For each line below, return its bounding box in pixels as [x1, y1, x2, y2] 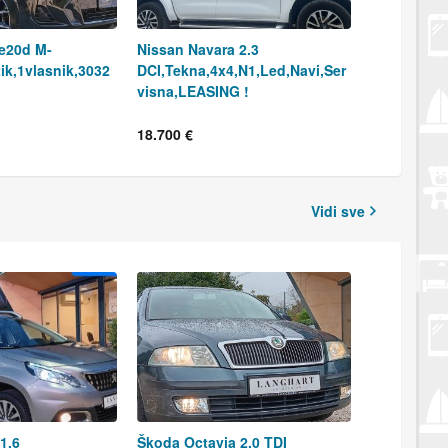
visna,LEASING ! [137, 80, 249, 101]
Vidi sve [311, 200, 365, 221]
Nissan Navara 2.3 [137, 38, 259, 59]
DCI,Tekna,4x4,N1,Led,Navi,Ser [137, 59, 346, 80]
